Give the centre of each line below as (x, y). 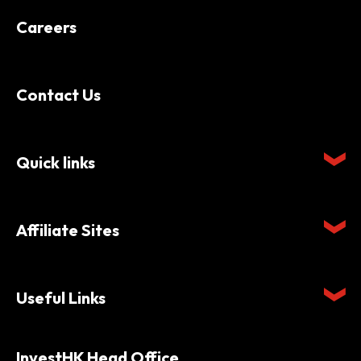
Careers (46, 27)
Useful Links (61, 297)
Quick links (56, 162)
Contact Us (58, 94)
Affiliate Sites (68, 230)
